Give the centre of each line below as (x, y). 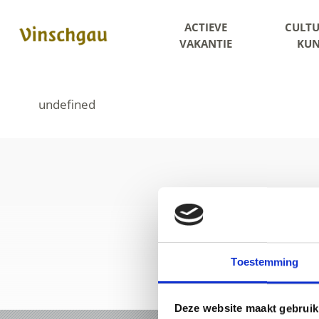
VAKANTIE (205, 43)
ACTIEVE (205, 27)
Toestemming (265, 262)
